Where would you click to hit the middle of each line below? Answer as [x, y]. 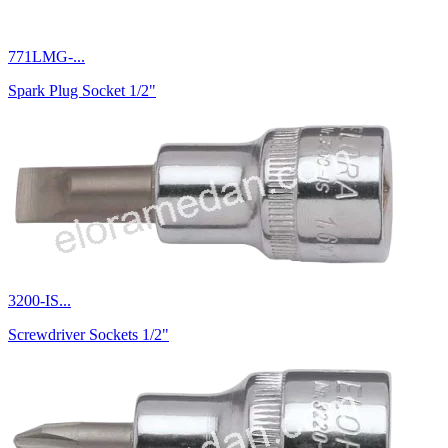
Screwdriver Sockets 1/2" [88, 334]
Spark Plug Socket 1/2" [82, 90]
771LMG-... [46, 56]
